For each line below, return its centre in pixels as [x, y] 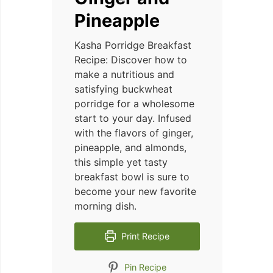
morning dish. [105, 206]
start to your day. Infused [133, 118]
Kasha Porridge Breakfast [133, 45]
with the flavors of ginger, [134, 133]
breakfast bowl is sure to [132, 176]
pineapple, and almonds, [130, 147]
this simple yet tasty [121, 162]
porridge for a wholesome [134, 103]
